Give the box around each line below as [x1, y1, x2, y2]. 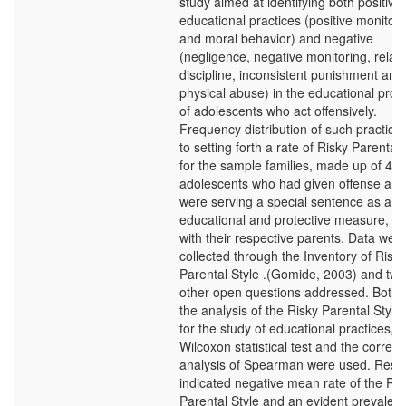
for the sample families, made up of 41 [179, 156, 400, 174]
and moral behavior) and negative [179, 29, 373, 47]
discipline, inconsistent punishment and [179, 65, 403, 83]
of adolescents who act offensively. [179, 101, 377, 120]
